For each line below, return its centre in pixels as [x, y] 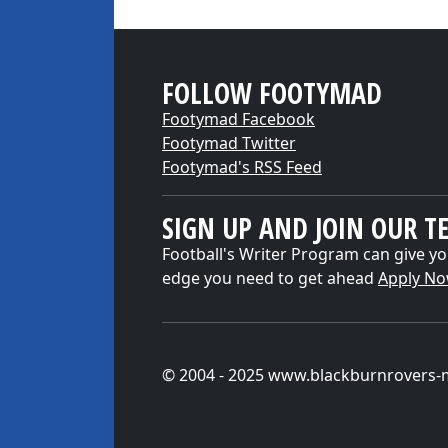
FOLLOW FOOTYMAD [272, 93]
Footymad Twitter [229, 143]
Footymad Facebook [238, 119]
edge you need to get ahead [270, 278]
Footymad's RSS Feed [242, 167]
